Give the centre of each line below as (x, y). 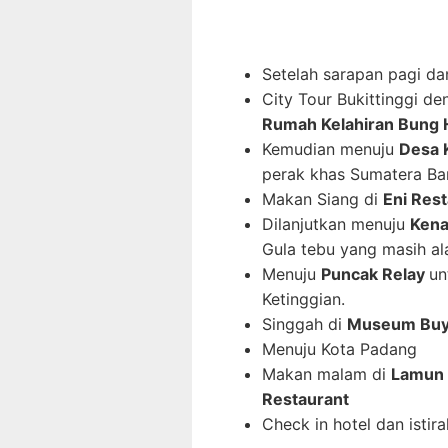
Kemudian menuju (330, 149)
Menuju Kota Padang (339, 349)
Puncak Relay (375, 274)
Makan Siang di (322, 199)
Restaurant (305, 399)
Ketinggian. (303, 299)
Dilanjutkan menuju (336, 224)
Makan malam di (326, 374)
